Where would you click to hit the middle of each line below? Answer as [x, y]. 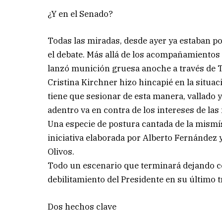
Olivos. [61, 152]
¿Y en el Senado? [81, 14]
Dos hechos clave [82, 206]
